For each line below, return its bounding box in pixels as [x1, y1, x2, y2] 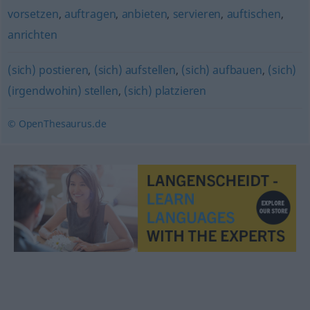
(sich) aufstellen [93, 62, 176, 77]
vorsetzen [7, 6, 59, 21]
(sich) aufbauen [181, 62, 262, 77]
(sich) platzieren [123, 83, 207, 98]
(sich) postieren [7, 62, 89, 77]
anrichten [7, 27, 57, 42]
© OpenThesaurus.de [7, 117, 107, 130]
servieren [172, 6, 221, 21]
